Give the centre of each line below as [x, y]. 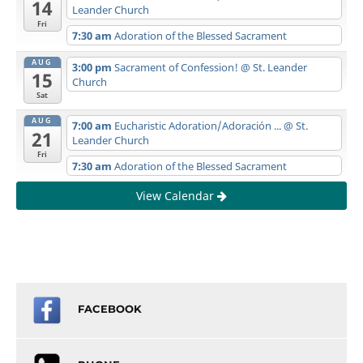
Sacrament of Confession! [177, 67]
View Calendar [177, 195]
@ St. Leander [273, 67]
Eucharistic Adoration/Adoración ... [199, 125]
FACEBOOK [110, 309]
